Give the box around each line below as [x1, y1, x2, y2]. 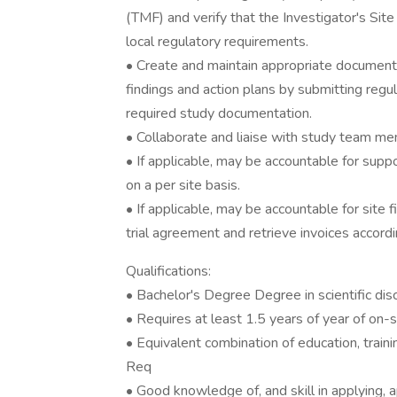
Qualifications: [126, 261, 211, 281]
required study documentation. [126, 104, 312, 123]
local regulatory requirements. [126, 32, 308, 51]
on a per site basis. [126, 175, 240, 195]
